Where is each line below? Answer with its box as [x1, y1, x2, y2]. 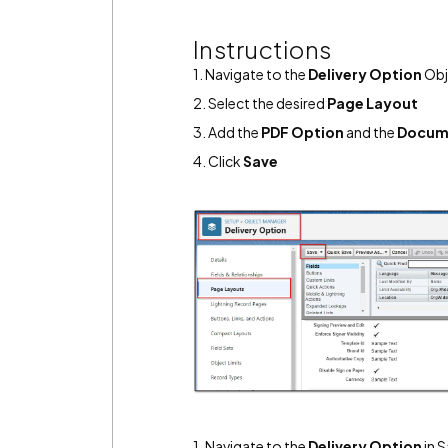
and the [344, 123, 397, 141]
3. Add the [193, 123, 261, 141]
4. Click [193, 152, 243, 170]
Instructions [193, 34, 331, 64]
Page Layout [327, 94, 418, 112]
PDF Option [261, 123, 344, 141]
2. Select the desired [193, 94, 327, 112]
